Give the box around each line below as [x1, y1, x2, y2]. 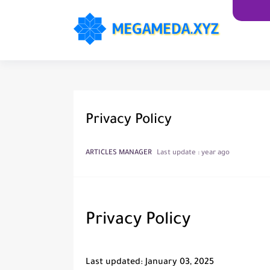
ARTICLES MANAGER [86, 149, 152, 157]
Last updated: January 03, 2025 [86, 257, 214, 268]
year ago [201, 149, 230, 157]
